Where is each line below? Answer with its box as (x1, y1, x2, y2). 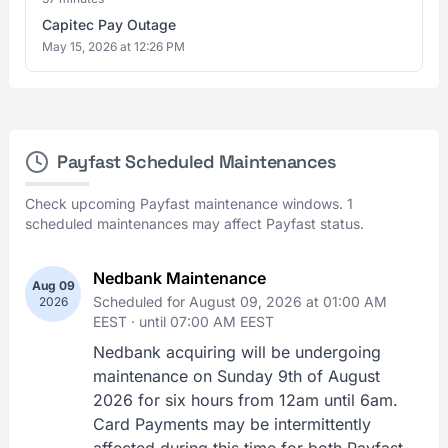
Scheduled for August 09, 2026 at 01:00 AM (93, 293, 387, 310)
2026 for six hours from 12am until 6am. (93, 390, 398, 410)
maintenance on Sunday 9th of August (93, 366, 380, 386)
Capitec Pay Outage (42, 16, 176, 33)
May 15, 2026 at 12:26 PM (42, 39, 185, 54)
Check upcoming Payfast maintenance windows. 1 (25, 195, 353, 212)
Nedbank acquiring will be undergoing (93, 342, 381, 362)
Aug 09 (31, 278, 75, 293)
